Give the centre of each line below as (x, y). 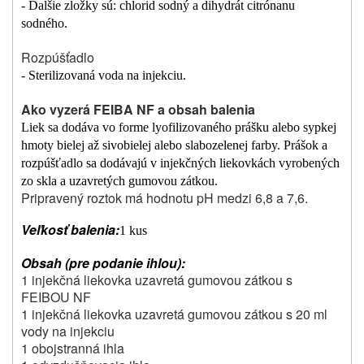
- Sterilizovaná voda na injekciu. (104, 76)
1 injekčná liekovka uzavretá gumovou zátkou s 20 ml (174, 314)
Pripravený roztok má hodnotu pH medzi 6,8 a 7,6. (165, 198)
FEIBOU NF (56, 297)
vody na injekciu (68, 331)
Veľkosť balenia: (70, 230)
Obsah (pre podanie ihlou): (103, 263)
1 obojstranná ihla (73, 349)
